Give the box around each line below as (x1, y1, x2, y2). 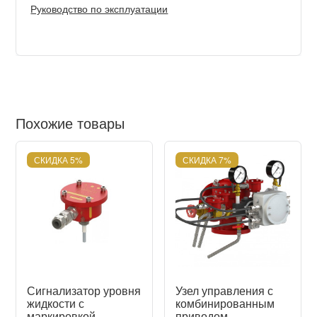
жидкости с (27, 294, 85, 311)
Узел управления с (175, 282, 273, 299)
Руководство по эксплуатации (30, 1, 168, 16)
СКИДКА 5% (34, 154, 83, 166)
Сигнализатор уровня (27, 282, 142, 299)
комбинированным (175, 294, 275, 311)
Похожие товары (16, 113, 125, 133)
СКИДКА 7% (183, 154, 231, 166)
